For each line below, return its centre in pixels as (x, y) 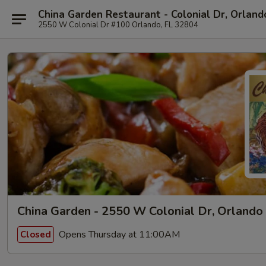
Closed (36, 234)
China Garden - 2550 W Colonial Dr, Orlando (140, 211)
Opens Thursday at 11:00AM (118, 234)
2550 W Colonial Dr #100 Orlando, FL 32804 (118, 25)
